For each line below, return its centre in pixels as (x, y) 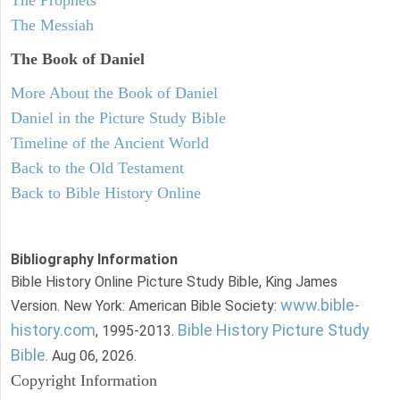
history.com (53, 329)
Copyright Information (84, 380)
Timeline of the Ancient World (110, 142)
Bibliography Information (94, 259)
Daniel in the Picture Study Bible (118, 117)
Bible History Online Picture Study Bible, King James (174, 281)
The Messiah (52, 25)
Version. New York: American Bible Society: (146, 305)
